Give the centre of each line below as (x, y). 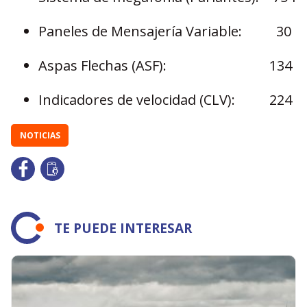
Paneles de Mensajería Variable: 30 (165, 31)
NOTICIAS (40, 135)
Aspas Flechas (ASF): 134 (165, 65)
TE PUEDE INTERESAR (123, 228)
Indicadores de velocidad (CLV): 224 (165, 100)
